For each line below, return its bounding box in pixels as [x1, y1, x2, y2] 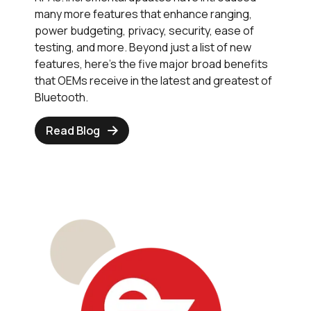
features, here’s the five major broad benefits [35, 56, 268, 72]
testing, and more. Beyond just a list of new [35, 39, 251, 55]
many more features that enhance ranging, [35, 6, 252, 22]
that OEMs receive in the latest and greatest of [35, 72, 272, 88]
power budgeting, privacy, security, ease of [35, 22, 254, 38]
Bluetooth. [35, 89, 88, 105]
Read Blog [46, 122, 100, 138]
